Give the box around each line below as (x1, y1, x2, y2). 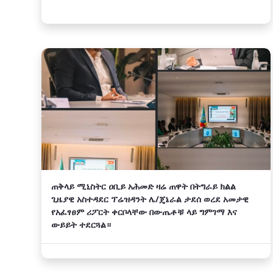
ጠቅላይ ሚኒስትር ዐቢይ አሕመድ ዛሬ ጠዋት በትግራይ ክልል (51, 180, 236, 192)
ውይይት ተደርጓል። (51, 219, 111, 230)
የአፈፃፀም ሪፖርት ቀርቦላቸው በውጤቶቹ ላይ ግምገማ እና (51, 206, 237, 218)
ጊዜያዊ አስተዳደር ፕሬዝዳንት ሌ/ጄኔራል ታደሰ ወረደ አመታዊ (51, 193, 249, 205)
